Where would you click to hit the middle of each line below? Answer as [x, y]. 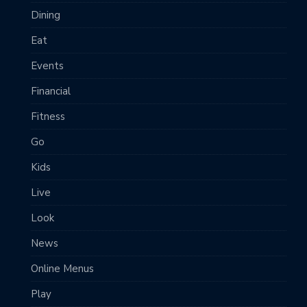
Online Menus [62, 269]
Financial [51, 91]
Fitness [48, 117]
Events [47, 66]
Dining [46, 15]
